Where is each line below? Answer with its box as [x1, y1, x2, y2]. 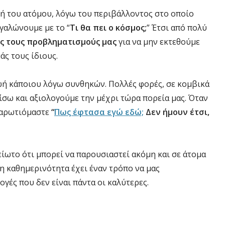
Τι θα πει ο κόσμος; [70, 22, 147, 33]
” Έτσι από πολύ [147, 22, 207, 33]
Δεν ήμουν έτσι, [144, 106, 209, 118]
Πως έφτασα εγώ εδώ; [54, 106, 144, 118]
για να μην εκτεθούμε [117, 36, 200, 47]
